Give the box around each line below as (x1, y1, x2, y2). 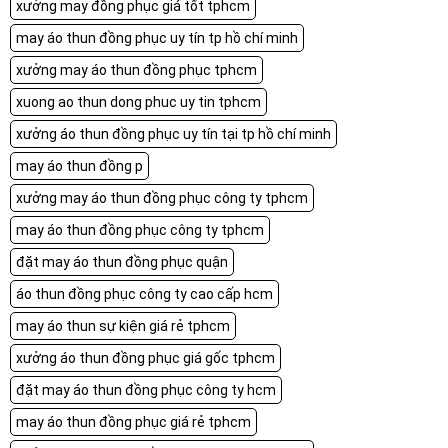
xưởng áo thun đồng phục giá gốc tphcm (16, 349, 275, 366)
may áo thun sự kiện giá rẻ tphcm (16, 317, 230, 334)
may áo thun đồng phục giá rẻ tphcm (16, 413, 251, 430)
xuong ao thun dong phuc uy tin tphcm (16, 93, 261, 110)
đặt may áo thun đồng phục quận (16, 253, 228, 270)
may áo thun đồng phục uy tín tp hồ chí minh (16, 29, 298, 46)
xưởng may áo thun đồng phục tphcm (16, 61, 257, 78)
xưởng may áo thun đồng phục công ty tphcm (16, 189, 308, 206)
